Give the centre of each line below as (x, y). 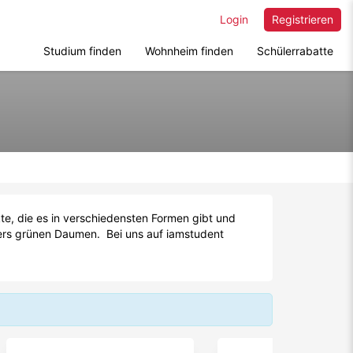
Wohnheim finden (189, 51)
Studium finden (82, 51)
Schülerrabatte (295, 51)
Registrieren (303, 19)
